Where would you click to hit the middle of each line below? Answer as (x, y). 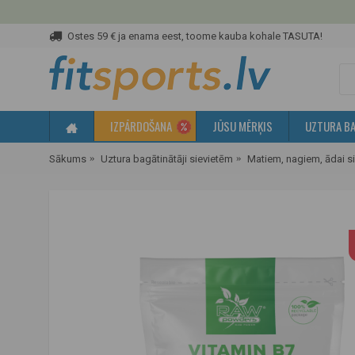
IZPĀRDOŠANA (141, 126)
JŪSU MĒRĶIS (242, 126)
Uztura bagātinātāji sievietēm (167, 158)
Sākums (68, 158)
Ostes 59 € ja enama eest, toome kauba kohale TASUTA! (195, 36)
